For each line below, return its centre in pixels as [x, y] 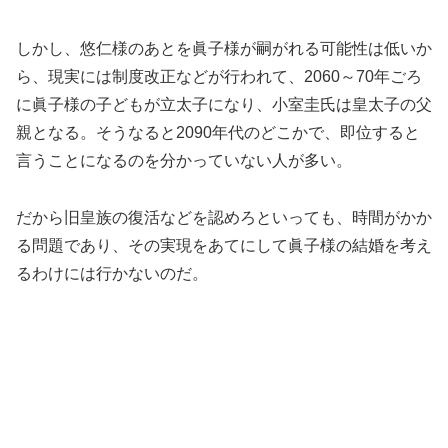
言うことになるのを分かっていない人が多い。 [184, 161]
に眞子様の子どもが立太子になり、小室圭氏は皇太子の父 [224, 105]
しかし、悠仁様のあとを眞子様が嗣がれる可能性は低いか [224, 49]
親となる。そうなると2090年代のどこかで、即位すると [218, 133]
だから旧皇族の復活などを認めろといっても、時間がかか [224, 218]
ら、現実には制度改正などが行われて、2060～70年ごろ [219, 77]
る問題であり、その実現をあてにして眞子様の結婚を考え [224, 246]
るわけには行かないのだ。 [112, 274]
